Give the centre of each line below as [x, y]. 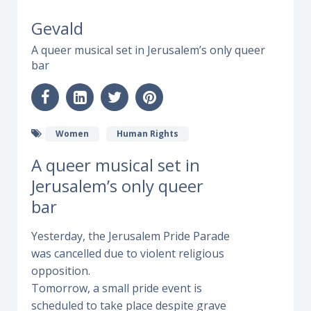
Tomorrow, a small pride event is [117, 288]
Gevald [57, 28]
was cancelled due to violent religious [128, 253]
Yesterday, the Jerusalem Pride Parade [131, 236]
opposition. [61, 270]
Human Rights [148, 134]
